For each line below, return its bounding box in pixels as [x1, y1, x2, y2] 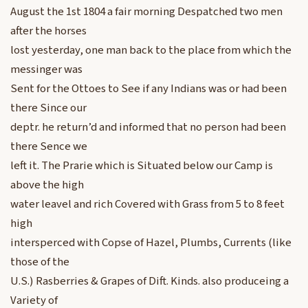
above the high [10, 177, 84, 194]
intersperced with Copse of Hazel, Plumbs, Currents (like [10, 234, 291, 252]
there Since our [10, 100, 87, 117]
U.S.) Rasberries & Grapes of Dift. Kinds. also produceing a [10, 273, 289, 290]
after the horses [10, 23, 87, 40]
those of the [10, 254, 69, 271]
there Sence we [10, 138, 87, 155]
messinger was [10, 61, 82, 78]
